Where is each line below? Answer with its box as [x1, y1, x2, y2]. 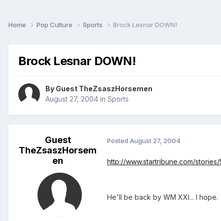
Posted [107, 136, 130, 145]
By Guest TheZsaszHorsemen [45, 84, 152, 93]
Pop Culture [37, 20, 74, 29]
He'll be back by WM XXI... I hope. [107, 193, 218, 202]
